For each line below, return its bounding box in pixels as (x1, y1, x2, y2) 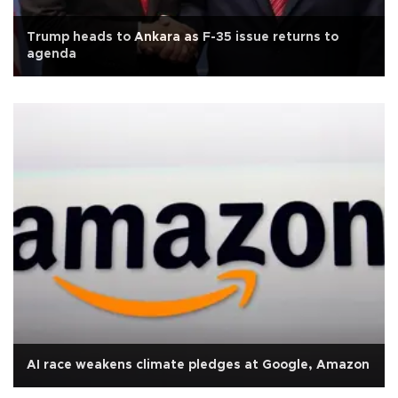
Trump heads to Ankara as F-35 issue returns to (27, 30, 338, 44)
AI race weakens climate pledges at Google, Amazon (27, 359, 370, 372)
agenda (27, 47, 76, 60)
